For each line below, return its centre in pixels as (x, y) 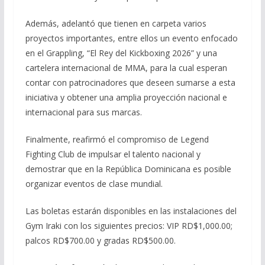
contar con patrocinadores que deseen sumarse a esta (130, 82)
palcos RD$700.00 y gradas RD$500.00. (100, 240)
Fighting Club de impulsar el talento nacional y (113, 154)
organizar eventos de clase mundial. (94, 183)
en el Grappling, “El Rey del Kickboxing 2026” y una (121, 53)
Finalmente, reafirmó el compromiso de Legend (117, 139)
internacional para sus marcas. (83, 112)
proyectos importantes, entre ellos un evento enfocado (131, 38)
